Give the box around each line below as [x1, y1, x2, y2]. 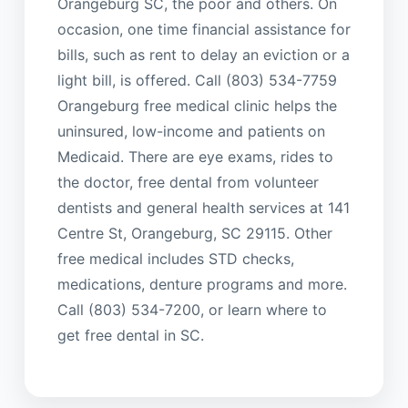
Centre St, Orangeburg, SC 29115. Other [56, 223, 332, 242]
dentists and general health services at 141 [56, 198, 350, 217]
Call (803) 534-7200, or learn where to [56, 300, 327, 319]
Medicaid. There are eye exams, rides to [56, 147, 333, 166]
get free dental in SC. [56, 325, 204, 344]
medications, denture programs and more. [56, 274, 347, 293]
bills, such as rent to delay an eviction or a [56, 45, 350, 64]
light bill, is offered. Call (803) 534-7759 [56, 70, 337, 89]
